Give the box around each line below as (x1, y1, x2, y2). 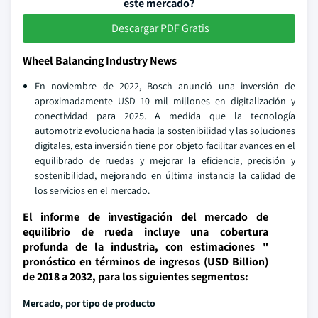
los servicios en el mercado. (35, 184, 150, 197)
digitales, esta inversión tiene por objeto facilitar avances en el (35, 139, 295, 152)
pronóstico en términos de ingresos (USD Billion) (23, 254, 268, 269)
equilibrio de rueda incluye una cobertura (23, 224, 268, 239)
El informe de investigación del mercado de (23, 209, 268, 224)
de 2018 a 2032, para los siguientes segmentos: (23, 269, 248, 284)
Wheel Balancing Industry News (23, 53, 177, 68)
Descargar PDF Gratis (111, 21, 209, 35)
